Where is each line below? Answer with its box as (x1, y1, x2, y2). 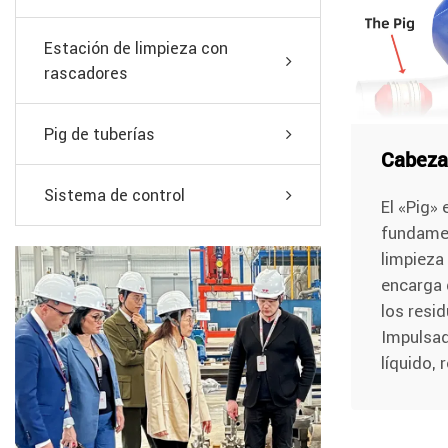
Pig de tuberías (44, 123, 155, 144)
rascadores (44, 62, 128, 83)
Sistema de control (44, 184, 185, 205)
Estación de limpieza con (44, 37, 228, 58)
